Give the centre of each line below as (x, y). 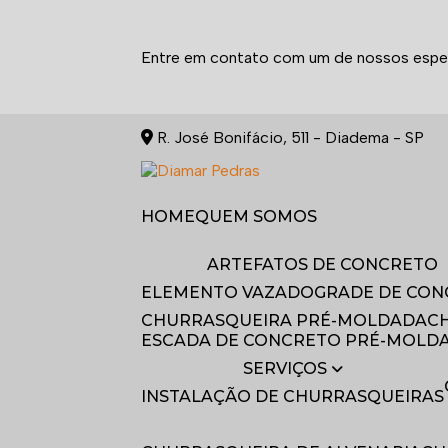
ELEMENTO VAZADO (233, 292)
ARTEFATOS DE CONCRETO (329, 264)
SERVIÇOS (289, 368)
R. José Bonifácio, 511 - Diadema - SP (289, 137)
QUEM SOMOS (263, 216)
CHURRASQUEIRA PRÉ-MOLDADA (290, 320)
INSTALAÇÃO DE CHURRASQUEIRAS (295, 396)
